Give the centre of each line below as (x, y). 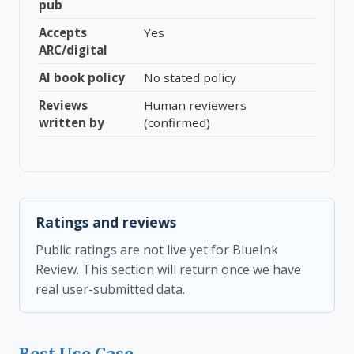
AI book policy (82, 77)
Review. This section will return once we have (168, 269)
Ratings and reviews (106, 222)
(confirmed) (177, 122)
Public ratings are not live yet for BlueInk (157, 250)
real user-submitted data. (110, 289)
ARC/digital (73, 50)
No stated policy (190, 77)
